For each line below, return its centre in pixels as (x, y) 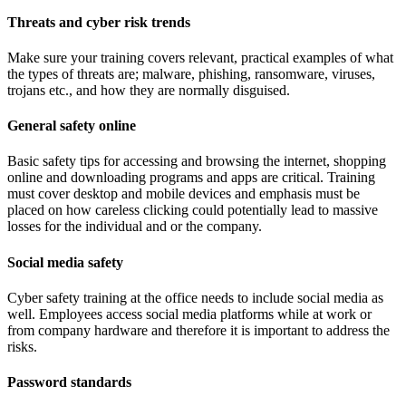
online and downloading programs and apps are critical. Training (191, 178)
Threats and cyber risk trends (99, 22)
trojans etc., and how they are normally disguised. (149, 90)
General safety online (72, 126)
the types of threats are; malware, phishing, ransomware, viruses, (191, 73)
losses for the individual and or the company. (135, 227)
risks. (22, 346)
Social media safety (65, 262)
